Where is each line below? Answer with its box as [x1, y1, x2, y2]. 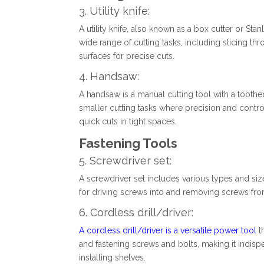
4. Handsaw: [79, 70, 140, 83]
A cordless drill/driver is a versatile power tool [79, 226, 257, 236]
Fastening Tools [79, 136, 178, 151]
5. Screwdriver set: [79, 154, 172, 167]
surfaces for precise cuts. [79, 51, 175, 61]
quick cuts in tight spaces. [79, 117, 177, 127]
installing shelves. [79, 253, 146, 263]
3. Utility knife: [79, 5, 150, 18]
